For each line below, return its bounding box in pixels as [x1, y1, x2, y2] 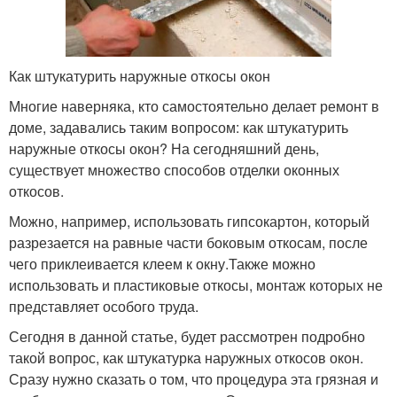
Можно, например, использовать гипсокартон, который [9, 210, 370, 231]
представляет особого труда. [9, 295, 198, 316]
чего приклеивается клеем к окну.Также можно [9, 253, 315, 274]
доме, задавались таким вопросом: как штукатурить [9, 116, 348, 137]
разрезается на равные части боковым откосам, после [9, 231, 368, 253]
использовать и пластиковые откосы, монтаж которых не [9, 274, 383, 295]
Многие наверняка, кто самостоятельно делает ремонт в [9, 95, 379, 116]
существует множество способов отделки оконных [9, 159, 339, 180]
